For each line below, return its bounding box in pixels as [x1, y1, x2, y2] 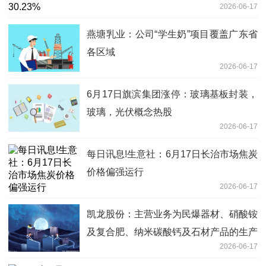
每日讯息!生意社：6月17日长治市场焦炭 [87, 149, 258, 160]
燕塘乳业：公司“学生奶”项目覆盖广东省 [87, 29, 258, 40]
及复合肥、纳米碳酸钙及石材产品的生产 [87, 227, 258, 237]
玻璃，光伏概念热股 [87, 107, 172, 118]
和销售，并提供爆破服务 [87, 245, 191, 255]
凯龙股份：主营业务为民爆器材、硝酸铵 [87, 209, 258, 220]
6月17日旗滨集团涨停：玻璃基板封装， [87, 89, 258, 100]
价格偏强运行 [87, 167, 144, 178]
